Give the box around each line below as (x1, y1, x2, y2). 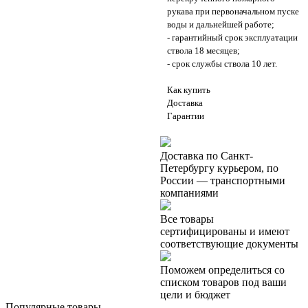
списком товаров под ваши (159, 276, 287, 289)
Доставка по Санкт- (159, 150, 253, 162)
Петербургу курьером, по (159, 162, 278, 175)
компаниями (159, 187, 219, 199)
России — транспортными (159, 175, 285, 187)
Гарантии (166, 111, 204, 122)
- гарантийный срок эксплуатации (166, 32, 298, 43)
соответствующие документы (159, 238, 298, 250)
